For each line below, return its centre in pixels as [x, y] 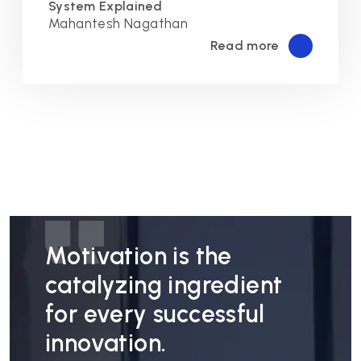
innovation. [106, 343]
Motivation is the [139, 256]
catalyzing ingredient [164, 285]
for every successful [155, 314]
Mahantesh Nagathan [118, 23]
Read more [245, 46]
